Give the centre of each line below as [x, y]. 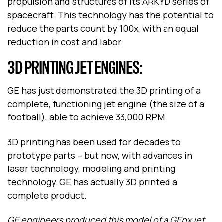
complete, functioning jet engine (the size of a [106, 104]
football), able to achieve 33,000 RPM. [87, 117]
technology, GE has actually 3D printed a [92, 182]
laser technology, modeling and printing [91, 168]
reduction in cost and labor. [65, 42]
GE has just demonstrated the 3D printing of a [104, 90]
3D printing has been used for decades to [94, 141]
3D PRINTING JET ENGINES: [75, 68]
